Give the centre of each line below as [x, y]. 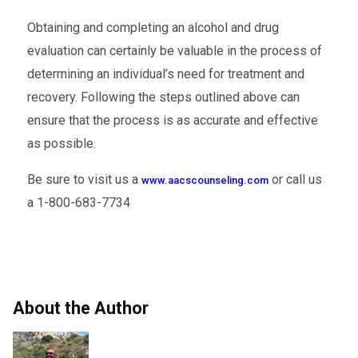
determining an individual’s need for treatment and [165, 74]
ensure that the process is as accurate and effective [172, 121]
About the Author [81, 308]
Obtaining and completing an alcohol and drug [153, 28]
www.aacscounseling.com [205, 181]
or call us [295, 180]
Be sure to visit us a [84, 180]
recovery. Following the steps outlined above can [163, 97]
